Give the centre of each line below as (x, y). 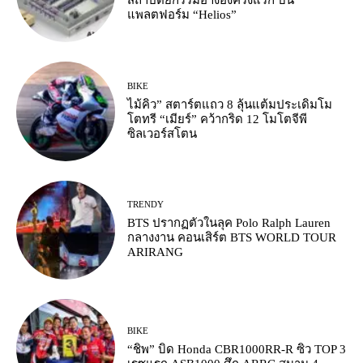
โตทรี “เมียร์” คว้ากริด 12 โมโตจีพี (218, 119)
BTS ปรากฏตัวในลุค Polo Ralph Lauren (229, 223)
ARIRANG (156, 252)
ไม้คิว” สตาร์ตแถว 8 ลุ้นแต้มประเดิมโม (230, 104)
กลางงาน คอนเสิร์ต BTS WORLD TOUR (232, 238)
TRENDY (146, 205)
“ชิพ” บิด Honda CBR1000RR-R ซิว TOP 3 (237, 349)
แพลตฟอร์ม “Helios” (182, 15)
